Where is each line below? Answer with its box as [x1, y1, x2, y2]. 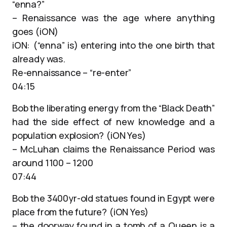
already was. [12, 53, 65, 65]
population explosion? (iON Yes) [12, 129, 146, 141]
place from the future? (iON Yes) [12, 206, 149, 218]
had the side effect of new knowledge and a [12, 116, 215, 128]
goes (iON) [12, 25, 59, 37]
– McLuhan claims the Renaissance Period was [12, 143, 215, 155]
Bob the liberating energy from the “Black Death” [12, 102, 215, 114]
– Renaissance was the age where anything [12, 12, 215, 24]
